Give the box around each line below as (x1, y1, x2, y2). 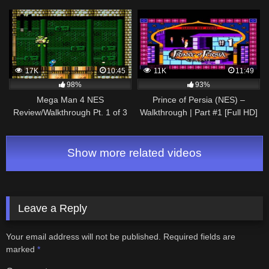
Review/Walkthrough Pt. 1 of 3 (13, 107, 127, 117)
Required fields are (163, 232, 235, 242)
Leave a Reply (18, 202, 88, 214)
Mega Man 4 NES (37, 94, 104, 104)
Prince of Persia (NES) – (153, 94, 245, 104)
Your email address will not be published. (6, 232, 161, 242)
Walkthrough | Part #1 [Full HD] (140, 107, 258, 117)
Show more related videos (67, 147, 202, 160)
